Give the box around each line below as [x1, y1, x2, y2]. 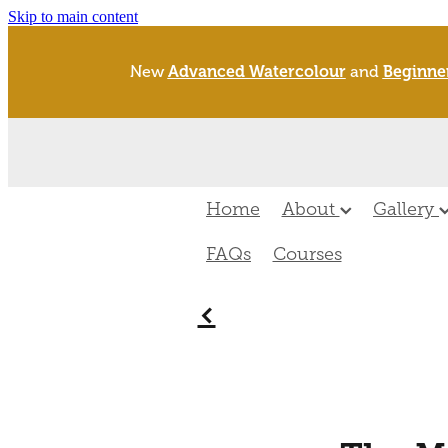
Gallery [373, 199, 439, 220]
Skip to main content [8, 8, 138, 25]
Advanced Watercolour [167, 63, 346, 82]
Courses [272, 244, 342, 265]
